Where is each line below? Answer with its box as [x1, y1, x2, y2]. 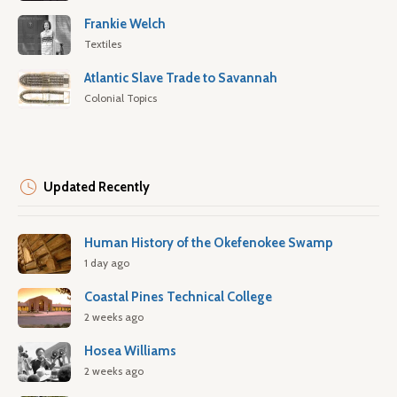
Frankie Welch [84, 16, 166, 33]
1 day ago [84, 256, 129, 270]
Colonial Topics [84, 91, 157, 105]
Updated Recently [43, 179, 150, 196]
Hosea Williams [84, 343, 176, 360]
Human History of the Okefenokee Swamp [84, 235, 333, 252]
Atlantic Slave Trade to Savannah [84, 70, 277, 87]
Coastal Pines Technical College [84, 289, 272, 306]
